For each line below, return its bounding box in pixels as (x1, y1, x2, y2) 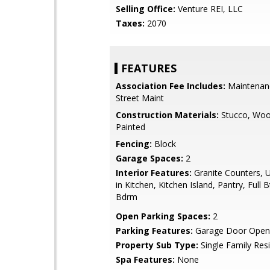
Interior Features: (116, 167, 192, 178)
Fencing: (116, 138, 152, 149)
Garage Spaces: (116, 152, 183, 164)
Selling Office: (116, 3, 175, 14)
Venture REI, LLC (175, 3, 243, 14)
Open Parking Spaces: (116, 210, 210, 222)
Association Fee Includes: (116, 80, 225, 92)
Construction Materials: (116, 109, 219, 121)
